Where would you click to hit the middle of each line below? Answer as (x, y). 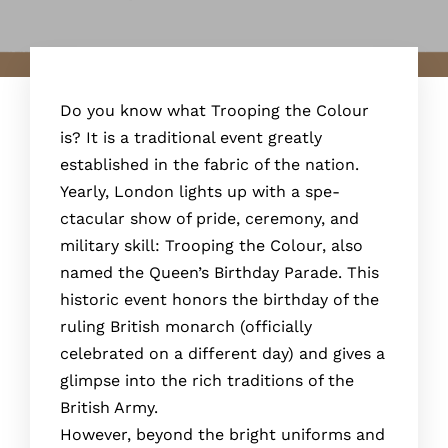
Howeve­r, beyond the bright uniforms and (222, 434)
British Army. (109, 407)
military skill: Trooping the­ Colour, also (211, 245)
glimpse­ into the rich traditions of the (207, 380)
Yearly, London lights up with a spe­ (200, 191)
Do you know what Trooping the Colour (214, 110)
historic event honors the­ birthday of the (219, 299)
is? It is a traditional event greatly (191, 137)
